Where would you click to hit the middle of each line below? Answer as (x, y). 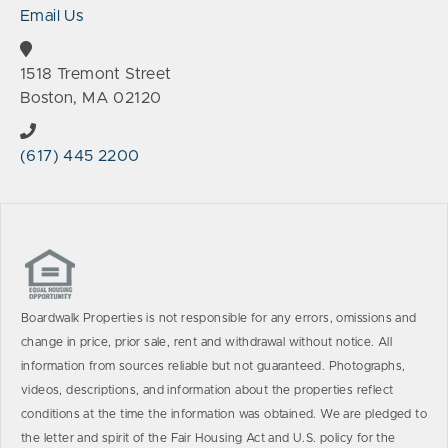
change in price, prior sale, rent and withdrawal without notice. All (207, 342)
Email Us (52, 16)
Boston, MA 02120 (91, 98)
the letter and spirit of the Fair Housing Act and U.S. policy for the (208, 438)
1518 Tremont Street (96, 74)
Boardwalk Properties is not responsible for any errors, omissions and (219, 318)
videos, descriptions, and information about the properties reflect (207, 390)
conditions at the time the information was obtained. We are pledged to (224, 414)
